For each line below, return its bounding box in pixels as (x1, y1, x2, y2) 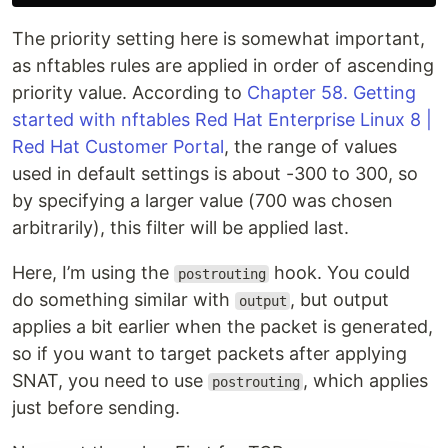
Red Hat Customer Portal (12, 136, 224, 157)
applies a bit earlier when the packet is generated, (12, 316, 433, 337)
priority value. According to (12, 82, 247, 103)
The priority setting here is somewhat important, (12, 28, 425, 49)
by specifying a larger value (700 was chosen (12, 190, 393, 211)
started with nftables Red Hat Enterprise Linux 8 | (12, 109, 432, 130)
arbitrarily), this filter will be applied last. (12, 217, 349, 238)
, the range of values (224, 136, 397, 157)
